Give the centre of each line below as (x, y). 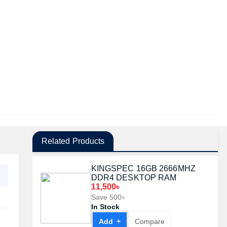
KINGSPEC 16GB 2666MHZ (143, 168)
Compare (149, 221)
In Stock (105, 207)
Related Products (73, 141)
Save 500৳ (108, 197)
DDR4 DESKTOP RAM (134, 178)
